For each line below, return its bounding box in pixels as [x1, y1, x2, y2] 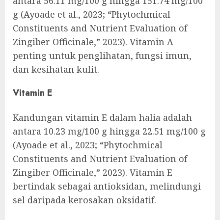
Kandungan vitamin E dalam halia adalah [13, 111, 192, 124]
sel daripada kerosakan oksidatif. [13, 194, 156, 206]
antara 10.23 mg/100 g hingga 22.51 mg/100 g [13, 125, 206, 137]
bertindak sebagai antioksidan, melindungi [13, 180, 201, 192]
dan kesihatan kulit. [13, 63, 99, 75]
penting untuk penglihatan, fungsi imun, [13, 49, 192, 61]
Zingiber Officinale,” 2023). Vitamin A [13, 35, 173, 48]
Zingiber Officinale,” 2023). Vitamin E [13, 166, 172, 179]
